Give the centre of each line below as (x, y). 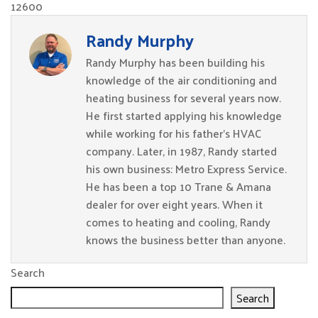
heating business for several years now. (183, 98)
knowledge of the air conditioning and (181, 80)
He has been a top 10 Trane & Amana (179, 186)
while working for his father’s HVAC (174, 133)
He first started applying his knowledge (184, 115)
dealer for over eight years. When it (174, 204)
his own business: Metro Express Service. (186, 169)
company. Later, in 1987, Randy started (181, 151)
